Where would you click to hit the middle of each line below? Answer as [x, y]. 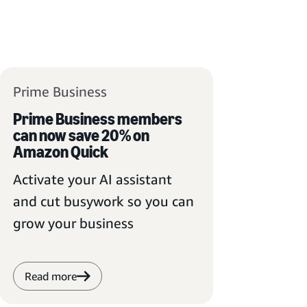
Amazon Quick [60, 152]
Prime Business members [97, 119]
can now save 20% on [81, 135]
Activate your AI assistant [92, 179]
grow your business [73, 223]
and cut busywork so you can [103, 201]
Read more [50, 276]
